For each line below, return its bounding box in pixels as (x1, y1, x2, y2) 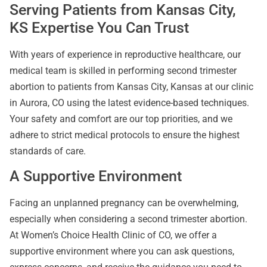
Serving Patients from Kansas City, (10, 1, 236, 19)
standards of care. (10, 145, 86, 157)
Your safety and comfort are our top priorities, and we (10, 113, 232, 125)
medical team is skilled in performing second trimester (10, 65, 237, 77)
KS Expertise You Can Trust (10, 19, 189, 37)
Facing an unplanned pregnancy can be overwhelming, (10, 197, 238, 209)
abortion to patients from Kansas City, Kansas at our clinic (10, 81, 253, 93)
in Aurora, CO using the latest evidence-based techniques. (10, 97, 249, 109)
